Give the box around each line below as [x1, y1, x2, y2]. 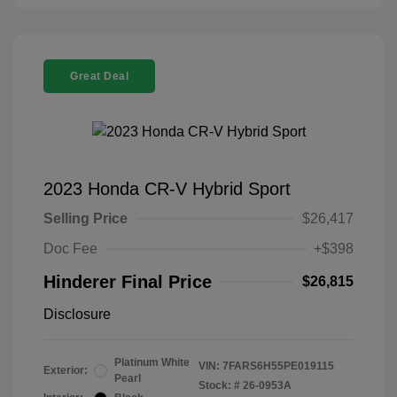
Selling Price [43, 211, 128, 227]
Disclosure [43, 307, 111, 323]
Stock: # [198, 379, 240, 393]
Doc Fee [43, 241, 97, 257]
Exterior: [43, 364, 88, 378]
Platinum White [114, 356, 190, 370]
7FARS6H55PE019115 [222, 360, 334, 373]
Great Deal [70, 69, 128, 82]
